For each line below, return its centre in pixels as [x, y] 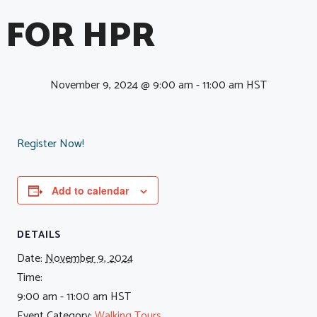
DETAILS [39, 236]
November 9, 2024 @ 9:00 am [122, 86]
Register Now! [51, 144]
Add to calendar [90, 191]
